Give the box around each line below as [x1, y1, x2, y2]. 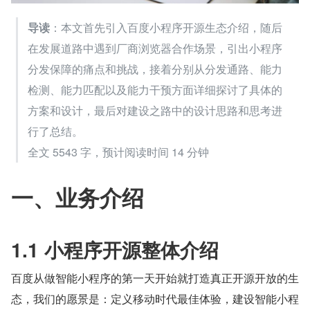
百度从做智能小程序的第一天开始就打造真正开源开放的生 [11, 270, 299, 286]
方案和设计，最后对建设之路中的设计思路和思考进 [28, 102, 282, 119]
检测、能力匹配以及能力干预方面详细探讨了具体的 [28, 82, 282, 98]
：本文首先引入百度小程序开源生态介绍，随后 [50, 19, 282, 36]
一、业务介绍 [11, 181, 144, 214]
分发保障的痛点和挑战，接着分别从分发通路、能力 [28, 61, 282, 77]
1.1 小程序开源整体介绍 [11, 235, 219, 264]
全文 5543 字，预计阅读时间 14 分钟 [28, 144, 209, 161]
